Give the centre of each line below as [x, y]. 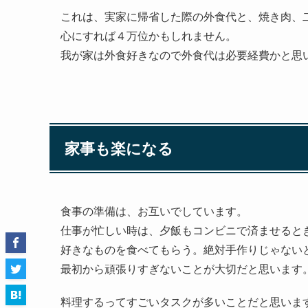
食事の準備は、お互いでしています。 [154, 210]
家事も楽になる [119, 148]
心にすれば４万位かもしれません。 [148, 35]
